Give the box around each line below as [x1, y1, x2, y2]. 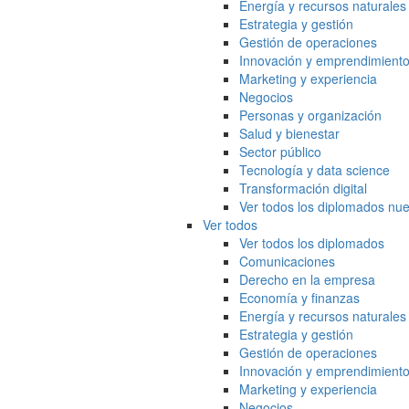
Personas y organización [239, 106, 382, 125]
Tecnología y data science [239, 161, 390, 180]
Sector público [239, 142, 321, 162]
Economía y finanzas [239, 288, 360, 308]
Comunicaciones [239, 252, 335, 271]
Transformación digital [239, 179, 367, 198]
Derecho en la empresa [239, 270, 375, 289]
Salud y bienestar [239, 124, 340, 143]
